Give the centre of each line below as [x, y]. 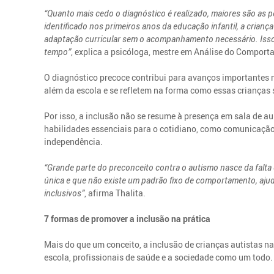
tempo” [58, 51]
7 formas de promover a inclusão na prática [128, 218]
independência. [74, 141]
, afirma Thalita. [115, 193]
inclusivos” [65, 193]
